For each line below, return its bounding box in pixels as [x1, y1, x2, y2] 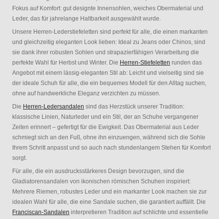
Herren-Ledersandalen [23, 103, 84, 110]
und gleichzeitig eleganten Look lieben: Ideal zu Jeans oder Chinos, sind [12, 39, 205, 46]
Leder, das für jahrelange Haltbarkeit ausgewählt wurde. [12, 15, 161, 22]
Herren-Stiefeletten [120, 59, 170, 66]
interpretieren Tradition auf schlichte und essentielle [69, 209, 208, 216]
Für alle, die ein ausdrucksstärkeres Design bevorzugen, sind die [12, 168, 184, 175]
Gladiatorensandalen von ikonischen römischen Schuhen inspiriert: [12, 178, 191, 185]
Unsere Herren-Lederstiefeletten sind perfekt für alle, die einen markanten [12, 28, 208, 36]
